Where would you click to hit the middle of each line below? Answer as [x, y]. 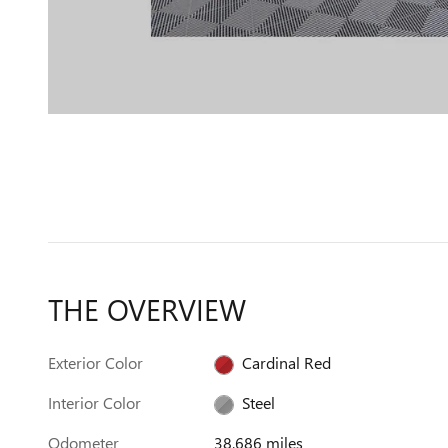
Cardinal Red [287, 362]
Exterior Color [95, 362]
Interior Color [94, 402]
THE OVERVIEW [147, 309]
